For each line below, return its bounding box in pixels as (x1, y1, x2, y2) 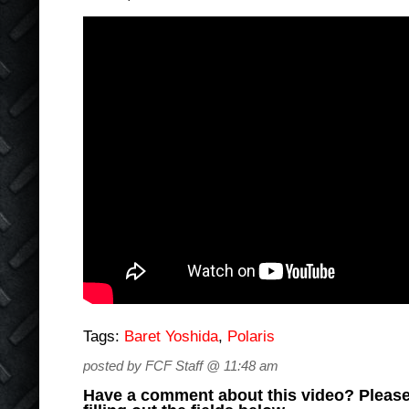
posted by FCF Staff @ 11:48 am (83, 358, 278, 373)
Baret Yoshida (124, 328, 218, 345)
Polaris (227, 328, 275, 345)
